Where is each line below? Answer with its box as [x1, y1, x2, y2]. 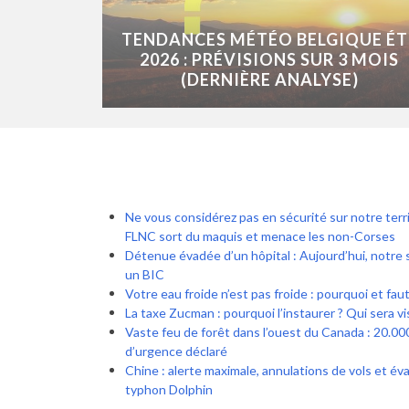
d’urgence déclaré [125, 343, 227, 360]
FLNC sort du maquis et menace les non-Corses [125, 228, 395, 245]
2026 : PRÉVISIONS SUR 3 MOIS [140, 49, 400, 70]
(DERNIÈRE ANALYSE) [180, 69, 359, 90]
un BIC [125, 267, 164, 283]
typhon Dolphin [125, 382, 213, 398]
